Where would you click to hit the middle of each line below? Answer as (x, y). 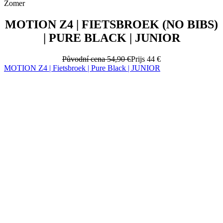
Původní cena (84, 59)
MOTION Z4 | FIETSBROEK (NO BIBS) (111, 24)
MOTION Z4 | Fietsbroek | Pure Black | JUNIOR (82, 68)
